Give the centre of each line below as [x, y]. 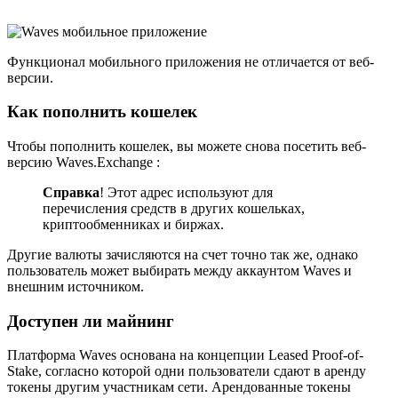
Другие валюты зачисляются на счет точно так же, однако [183, 255]
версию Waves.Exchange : [84, 162]
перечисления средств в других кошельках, [174, 208]
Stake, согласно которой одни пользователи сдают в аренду [187, 371]
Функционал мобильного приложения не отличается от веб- [191, 61]
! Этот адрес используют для [186, 192]
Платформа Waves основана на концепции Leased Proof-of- [185, 355]
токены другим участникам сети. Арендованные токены [179, 387]
